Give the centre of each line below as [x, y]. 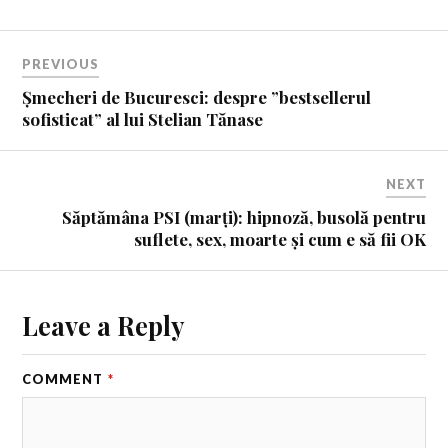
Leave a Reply [103, 325]
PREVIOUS [61, 64]
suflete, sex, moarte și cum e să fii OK [279, 239]
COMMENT [64, 379]
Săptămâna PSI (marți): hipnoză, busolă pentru [243, 217]
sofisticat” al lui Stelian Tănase [143, 119]
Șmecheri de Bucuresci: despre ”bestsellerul [197, 97]
